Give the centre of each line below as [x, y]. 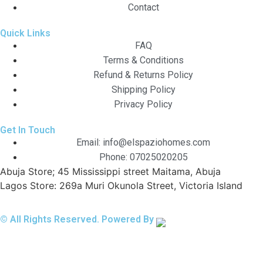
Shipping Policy [143, 89]
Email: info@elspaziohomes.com [143, 142]
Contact [143, 7]
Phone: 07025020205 [143, 157]
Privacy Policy [143, 104]
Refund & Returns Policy [143, 75]
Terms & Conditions [143, 60]
